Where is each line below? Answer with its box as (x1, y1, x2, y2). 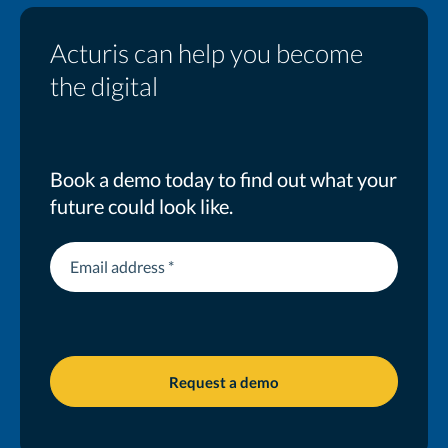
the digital (50, 69, 158, 102)
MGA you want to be (50, 95, 289, 128)
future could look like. (50, 193, 233, 218)
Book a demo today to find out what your (50, 166, 397, 191)
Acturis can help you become (50, 36, 363, 69)
